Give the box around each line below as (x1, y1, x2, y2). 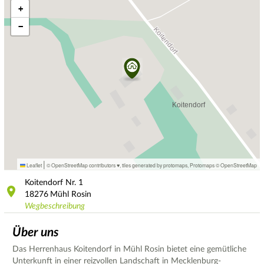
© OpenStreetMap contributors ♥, (45, 161, 122, 169)
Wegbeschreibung (25, 202, 85, 210)
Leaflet (25, 161, 42, 169)
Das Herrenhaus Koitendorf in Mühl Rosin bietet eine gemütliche (12, 245, 246, 253)
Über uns (12, 226, 59, 239)
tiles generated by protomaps (122, 161, 187, 169)
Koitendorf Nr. (25, 178, 76, 187)
